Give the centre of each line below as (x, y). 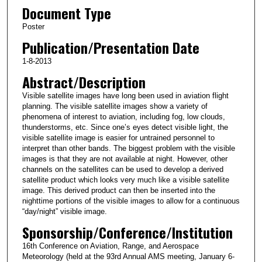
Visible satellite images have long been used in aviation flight (125, 95)
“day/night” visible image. (64, 211)
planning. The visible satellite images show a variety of (115, 106)
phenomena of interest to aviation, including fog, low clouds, (123, 116)
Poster (33, 26)
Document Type (66, 13)
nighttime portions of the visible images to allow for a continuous (131, 201)
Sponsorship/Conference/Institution (127, 232)
